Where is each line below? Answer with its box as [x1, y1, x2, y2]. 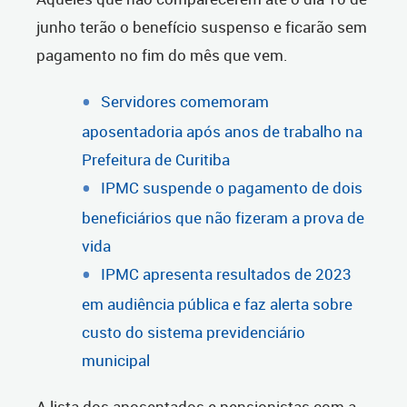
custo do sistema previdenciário [82, 322, 305, 343]
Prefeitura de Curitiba [82, 149, 230, 171]
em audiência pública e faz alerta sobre [82, 293, 352, 315]
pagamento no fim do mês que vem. [36, 45, 292, 66]
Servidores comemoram [101, 91, 269, 113]
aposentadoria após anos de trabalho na [82, 121, 362, 143]
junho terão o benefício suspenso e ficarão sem [36, 16, 367, 38]
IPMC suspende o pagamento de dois [101, 177, 362, 199]
